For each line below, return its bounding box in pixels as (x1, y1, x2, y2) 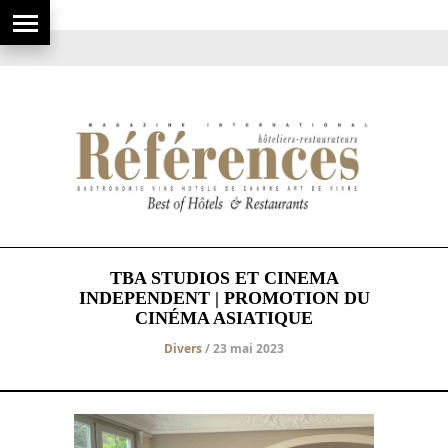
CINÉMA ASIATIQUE (135, 307, 313, 328)
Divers (164, 339, 202, 357)
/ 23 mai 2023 (202, 339, 284, 357)
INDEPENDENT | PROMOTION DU (78, 287, 370, 308)
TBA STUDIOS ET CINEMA (109, 267, 339, 288)
